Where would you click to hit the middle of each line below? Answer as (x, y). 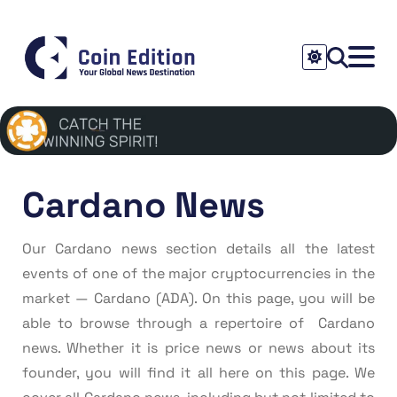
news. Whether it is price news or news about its (198, 347)
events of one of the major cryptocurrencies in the (198, 273)
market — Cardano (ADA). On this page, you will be (198, 298)
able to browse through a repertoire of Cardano (198, 323)
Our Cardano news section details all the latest (198, 248)
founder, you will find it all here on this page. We (198, 372)
